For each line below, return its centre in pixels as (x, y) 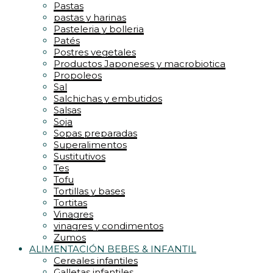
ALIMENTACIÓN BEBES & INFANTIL (113, 249)
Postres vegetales (95, 52)
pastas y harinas (90, 17)
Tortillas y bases (89, 191)
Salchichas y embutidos (108, 98)
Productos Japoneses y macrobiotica (140, 64)
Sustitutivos (80, 156)
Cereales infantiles (96, 261)
